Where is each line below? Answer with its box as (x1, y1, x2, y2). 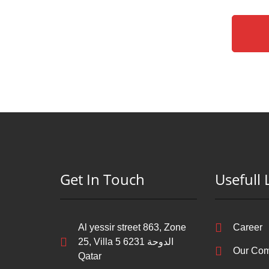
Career (233, 222, 263, 232)
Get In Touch (59, 169, 145, 189)
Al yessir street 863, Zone (77, 222, 186, 232)
